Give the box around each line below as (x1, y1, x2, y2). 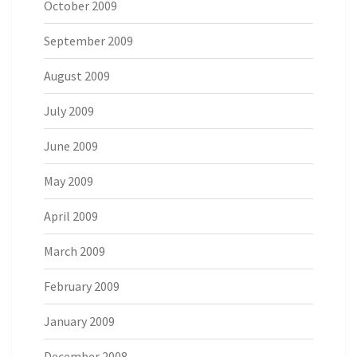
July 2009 (44, 103, 94, 119)
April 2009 (44, 208, 98, 224)
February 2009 (44, 278, 120, 294)
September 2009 (44, 33, 133, 49)
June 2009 (44, 138, 98, 154)
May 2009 (44, 173, 93, 189)
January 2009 (44, 313, 115, 329)
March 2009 (44, 243, 105, 259)
